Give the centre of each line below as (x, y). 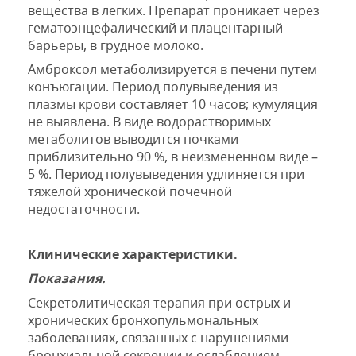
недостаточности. (84, 209)
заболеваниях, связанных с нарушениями (158, 337)
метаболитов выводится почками (133, 139)
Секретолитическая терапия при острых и (159, 302)
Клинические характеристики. (133, 254)
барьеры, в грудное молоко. (116, 45)
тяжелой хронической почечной (130, 192)
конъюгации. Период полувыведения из (153, 87)
